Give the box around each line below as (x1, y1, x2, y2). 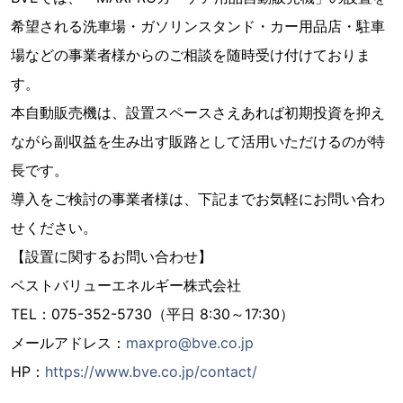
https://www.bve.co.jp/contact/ (45, 363, 257, 381)
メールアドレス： (11, 334, 126, 353)
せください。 (11, 219, 97, 237)
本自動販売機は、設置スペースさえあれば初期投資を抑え (11, 103, 385, 122)
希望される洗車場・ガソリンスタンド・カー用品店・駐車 (11, 17, 385, 36)
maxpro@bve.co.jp (126, 334, 254, 353)
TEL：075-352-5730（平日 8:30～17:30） (11, 305, 294, 324)
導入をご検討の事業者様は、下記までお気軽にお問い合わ (11, 190, 385, 209)
